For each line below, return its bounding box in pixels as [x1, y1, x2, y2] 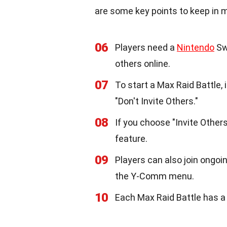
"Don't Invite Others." [115, 96, 198, 106]
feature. [115, 133, 147, 144]
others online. [115, 58, 170, 69]
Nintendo [177, 42, 214, 53]
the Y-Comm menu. [115, 171, 194, 181]
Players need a [115, 42, 177, 53]
